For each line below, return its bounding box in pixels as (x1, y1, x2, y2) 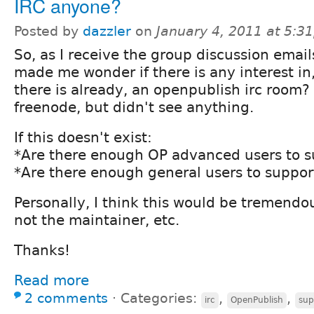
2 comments (25, 290, 108, 306)
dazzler (83, 23, 131, 39)
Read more (14, 271, 89, 289)
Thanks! (14, 241, 70, 259)
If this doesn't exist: (14, 128, 152, 146)
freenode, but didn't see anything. (14, 98, 254, 116)
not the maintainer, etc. (14, 211, 179, 228)
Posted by (14, 23, 83, 39)
